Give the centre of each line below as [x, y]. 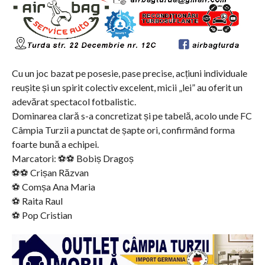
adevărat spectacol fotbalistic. [74, 101]
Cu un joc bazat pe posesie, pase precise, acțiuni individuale [129, 73]
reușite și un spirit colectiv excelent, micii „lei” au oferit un [127, 87]
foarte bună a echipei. [55, 144]
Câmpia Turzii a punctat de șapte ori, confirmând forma [123, 130]
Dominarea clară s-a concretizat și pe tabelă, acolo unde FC [132, 115]
